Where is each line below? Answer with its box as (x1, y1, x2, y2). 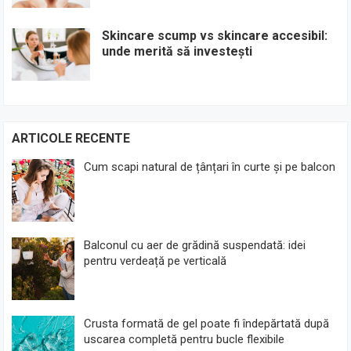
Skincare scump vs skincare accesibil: (102, 28, 328, 44)
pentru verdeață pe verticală (84, 253, 227, 268)
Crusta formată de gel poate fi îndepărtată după (84, 316, 330, 331)
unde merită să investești (102, 44, 253, 60)
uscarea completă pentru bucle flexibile (84, 331, 285, 346)
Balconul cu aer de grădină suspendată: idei (84, 237, 306, 252)
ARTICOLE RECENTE (12, 130, 131, 146)
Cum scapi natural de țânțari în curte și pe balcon (84, 159, 336, 174)
